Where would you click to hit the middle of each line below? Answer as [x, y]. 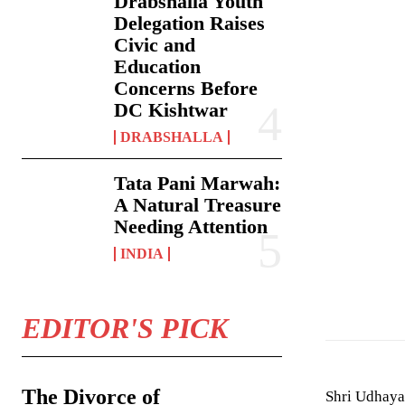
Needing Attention [191, 227]
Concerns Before [186, 89]
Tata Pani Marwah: [198, 184]
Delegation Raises [190, 24]
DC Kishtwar [171, 110]
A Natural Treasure [198, 205]
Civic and [155, 45]
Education [158, 67]
